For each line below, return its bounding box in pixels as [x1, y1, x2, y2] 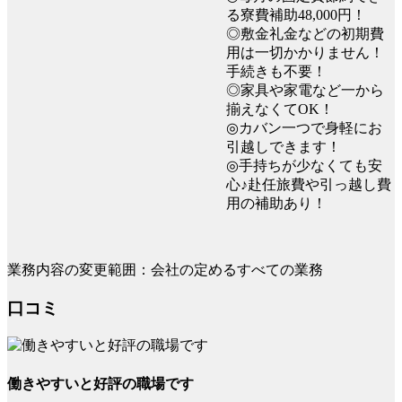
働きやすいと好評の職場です [7, 375, 194, 391]
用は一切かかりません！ [226, 44, 384, 60]
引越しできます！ [226, 138, 341, 154]
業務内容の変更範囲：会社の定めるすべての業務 [7, 261, 323, 277]
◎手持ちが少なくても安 [226, 157, 382, 173]
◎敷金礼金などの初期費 [226, 25, 384, 41]
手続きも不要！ [226, 63, 327, 79]
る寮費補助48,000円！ [226, 6, 366, 22]
